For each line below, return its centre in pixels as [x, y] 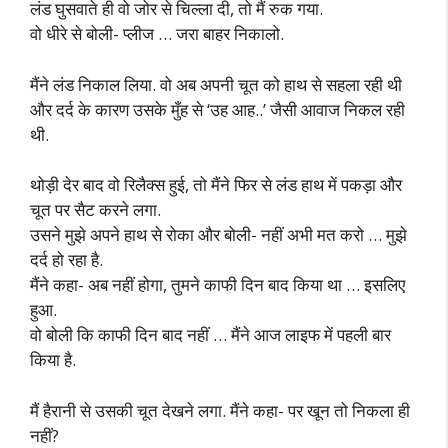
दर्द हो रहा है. [66, 259]
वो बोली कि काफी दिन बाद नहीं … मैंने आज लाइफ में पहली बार [210, 334]
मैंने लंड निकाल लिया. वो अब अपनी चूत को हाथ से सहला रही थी [216, 84]
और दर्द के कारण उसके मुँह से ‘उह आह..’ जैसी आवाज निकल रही [217, 109]
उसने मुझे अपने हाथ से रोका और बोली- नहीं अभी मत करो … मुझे [218, 234]
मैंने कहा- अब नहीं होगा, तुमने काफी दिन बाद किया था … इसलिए [217, 284]
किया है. [53, 359]
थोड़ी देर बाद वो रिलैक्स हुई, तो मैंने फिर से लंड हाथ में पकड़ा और [216, 184]
